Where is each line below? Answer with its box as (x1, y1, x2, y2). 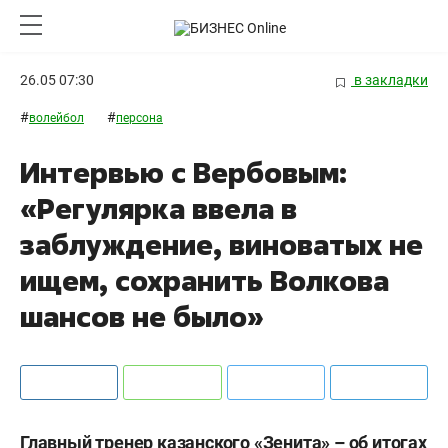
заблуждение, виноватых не (20, 226, 423, 264)
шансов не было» (20, 298, 264, 336)
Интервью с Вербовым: (20, 154, 347, 192)
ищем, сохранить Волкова (20, 262, 389, 300)
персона (116, 111, 163, 126)
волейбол (29, 111, 84, 126)
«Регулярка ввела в (20, 190, 297, 228)
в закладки (351, 72, 428, 88)
